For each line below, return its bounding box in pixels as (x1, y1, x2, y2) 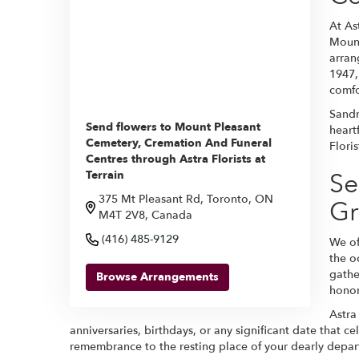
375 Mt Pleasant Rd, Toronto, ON (99, 191, 273, 207)
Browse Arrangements (96, 268, 219, 284)
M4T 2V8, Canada (99, 207, 192, 223)
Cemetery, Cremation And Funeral (86, 135, 272, 151)
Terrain (86, 167, 124, 183)
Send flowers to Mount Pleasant (86, 119, 260, 135)
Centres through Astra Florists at (86, 151, 265, 167)
